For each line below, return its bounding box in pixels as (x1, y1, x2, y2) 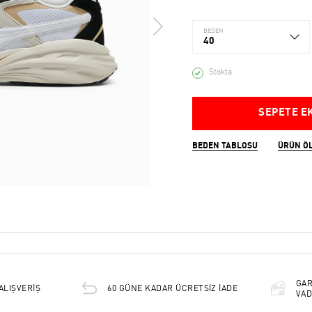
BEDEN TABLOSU (192, 142, 258, 150)
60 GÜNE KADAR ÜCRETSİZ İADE (107, 285, 238, 293)
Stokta (208, 68, 232, 77)
